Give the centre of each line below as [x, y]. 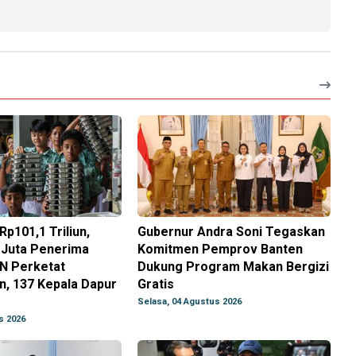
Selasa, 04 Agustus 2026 [190, 302]
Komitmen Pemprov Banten [221, 250]
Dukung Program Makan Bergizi [234, 267]
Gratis [156, 284]
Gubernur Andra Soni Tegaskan [232, 232]
